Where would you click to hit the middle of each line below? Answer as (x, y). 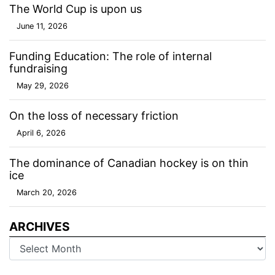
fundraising (38, 68)
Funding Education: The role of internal (110, 56)
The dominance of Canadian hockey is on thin (129, 163)
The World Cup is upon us (76, 9)
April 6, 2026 (41, 133)
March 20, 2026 (47, 192)
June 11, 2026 (42, 26)
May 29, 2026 (43, 85)
